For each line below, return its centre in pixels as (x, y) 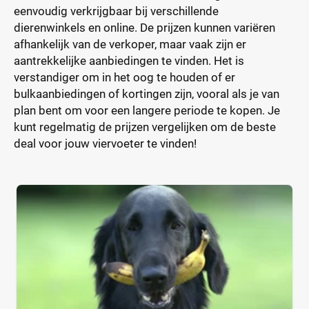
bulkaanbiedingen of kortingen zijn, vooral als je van (147, 94)
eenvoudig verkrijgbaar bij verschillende (116, 11)
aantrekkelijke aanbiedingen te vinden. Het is (129, 61)
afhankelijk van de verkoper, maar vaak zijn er (130, 44)
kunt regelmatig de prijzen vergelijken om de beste (145, 127)
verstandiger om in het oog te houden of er (124, 77)
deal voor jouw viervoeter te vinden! (105, 143)
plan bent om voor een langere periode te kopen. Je (147, 110)
